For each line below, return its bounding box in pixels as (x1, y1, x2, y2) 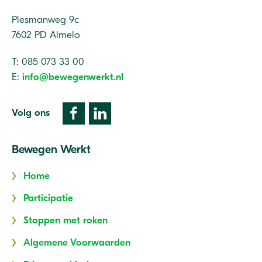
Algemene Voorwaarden (23, 237, 130, 248)
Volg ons (12, 106, 50, 118)
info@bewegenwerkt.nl (22, 71, 123, 82)
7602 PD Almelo (12, 29, 80, 40)
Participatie (23, 192, 73, 204)
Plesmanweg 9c (12, 14, 79, 25)
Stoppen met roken (23, 215, 108, 226)
